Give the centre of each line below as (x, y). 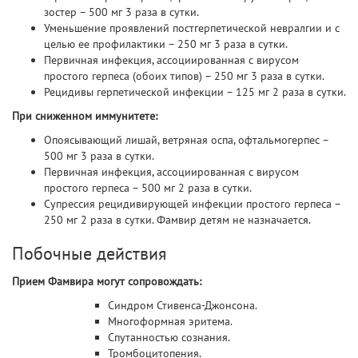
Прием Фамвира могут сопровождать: (107, 281)
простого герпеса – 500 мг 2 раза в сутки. (148, 188)
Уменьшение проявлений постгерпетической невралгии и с (192, 28)
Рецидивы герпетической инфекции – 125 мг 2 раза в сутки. (195, 92)
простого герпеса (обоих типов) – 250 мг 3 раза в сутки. (184, 76)
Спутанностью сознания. (169, 337)
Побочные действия (89, 253)
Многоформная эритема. (170, 321)
